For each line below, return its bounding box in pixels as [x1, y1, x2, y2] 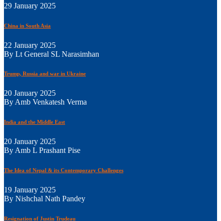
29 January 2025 [4, 1, 56, 10]
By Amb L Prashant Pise [4, 146, 80, 155]
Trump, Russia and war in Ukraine [4, 71, 86, 77]
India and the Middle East [4, 119, 65, 125]
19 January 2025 [4, 185, 56, 194]
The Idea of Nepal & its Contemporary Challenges [4, 167, 123, 174]
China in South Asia [4, 22, 51, 29]
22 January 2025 [4, 40, 56, 49]
